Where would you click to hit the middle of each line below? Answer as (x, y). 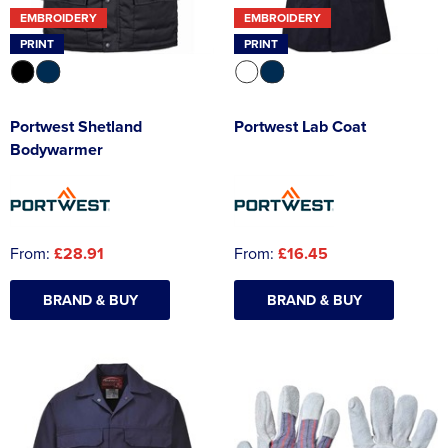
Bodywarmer (56, 149)
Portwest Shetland (76, 126)
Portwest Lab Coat (300, 126)
